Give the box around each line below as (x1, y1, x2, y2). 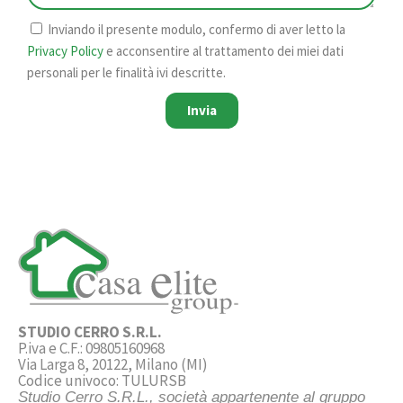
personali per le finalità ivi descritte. (27, 63, 226, 81)
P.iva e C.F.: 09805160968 (18, 338, 165, 358)
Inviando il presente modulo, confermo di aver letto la (48, 20, 345, 38)
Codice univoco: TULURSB (18, 371, 186, 390)
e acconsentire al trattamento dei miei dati (103, 41, 344, 59)
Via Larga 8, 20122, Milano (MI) (18, 354, 208, 374)
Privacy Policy (27, 41, 103, 59)
